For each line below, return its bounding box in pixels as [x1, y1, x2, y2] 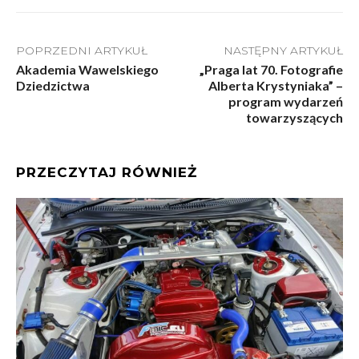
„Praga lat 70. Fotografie [199, 61, 343, 77]
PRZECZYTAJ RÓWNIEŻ [16, 163, 197, 180]
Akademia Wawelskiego [16, 61, 159, 77]
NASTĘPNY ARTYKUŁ [223, 42, 343, 58]
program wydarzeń [228, 93, 343, 109]
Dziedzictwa [16, 77, 90, 93]
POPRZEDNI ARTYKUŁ [16, 42, 147, 58]
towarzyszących [245, 109, 343, 125]
